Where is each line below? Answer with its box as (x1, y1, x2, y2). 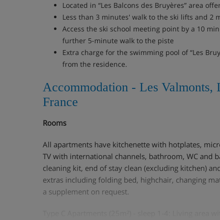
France (43, 95, 78, 109)
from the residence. (62, 59, 127, 69)
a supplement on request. (43, 187, 131, 196)
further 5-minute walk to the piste (62, 36, 174, 45)
